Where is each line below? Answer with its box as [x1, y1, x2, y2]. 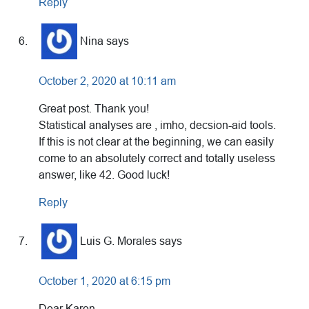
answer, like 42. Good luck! [39, 169, 170, 181]
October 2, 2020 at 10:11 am [39, 75, 176, 88]
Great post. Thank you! [39, 103, 149, 115]
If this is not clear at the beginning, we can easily [39, 136, 274, 148]
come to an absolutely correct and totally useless [39, 152, 275, 165]
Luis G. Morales [80, 235, 157, 247]
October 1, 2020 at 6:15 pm [39, 275, 170, 288]
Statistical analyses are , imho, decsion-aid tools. [39, 119, 276, 132]
